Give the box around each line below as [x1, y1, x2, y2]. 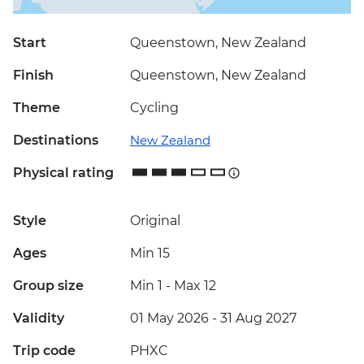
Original [130, 213, 180, 229]
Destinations [13, 132, 98, 149]
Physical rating [13, 165, 114, 181]
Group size [13, 278, 84, 294]
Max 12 [174, 278, 216, 294]
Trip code [13, 343, 76, 359]
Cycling [130, 100, 179, 116]
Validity [13, 310, 64, 327]
